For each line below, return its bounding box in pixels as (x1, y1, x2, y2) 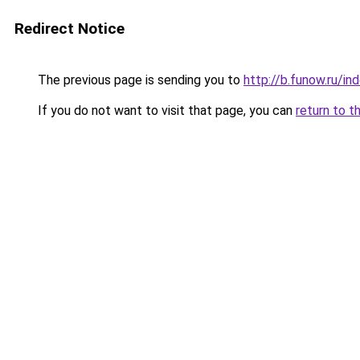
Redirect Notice (14, 19, 125, 38)
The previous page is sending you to (35, 72, 243, 88)
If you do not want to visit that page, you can (35, 103, 296, 118)
